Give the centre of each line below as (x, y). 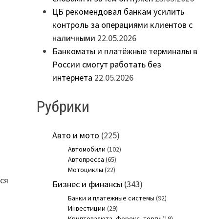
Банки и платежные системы (111, 198)
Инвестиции (87, 208)
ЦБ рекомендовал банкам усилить (118, 12)
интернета (72, 78)
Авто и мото (76, 135)
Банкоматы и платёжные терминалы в (125, 51)
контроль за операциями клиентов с (122, 25)
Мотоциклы (85, 170)
